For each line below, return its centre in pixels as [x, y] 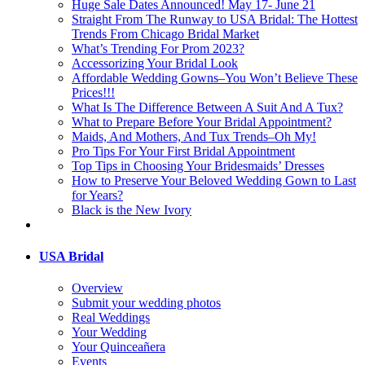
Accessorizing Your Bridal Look [155, 63]
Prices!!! [93, 92]
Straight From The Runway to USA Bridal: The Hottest [215, 19]
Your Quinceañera [119, 347]
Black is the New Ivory [132, 209]
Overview [97, 288]
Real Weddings [111, 318]
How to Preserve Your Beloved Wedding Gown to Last [214, 180]
